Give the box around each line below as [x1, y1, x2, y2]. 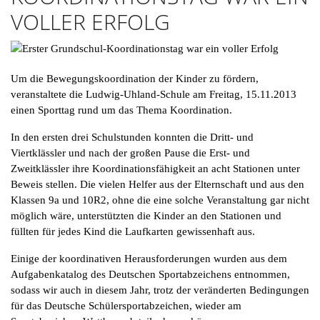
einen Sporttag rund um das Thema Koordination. [11, 104, 232, 116]
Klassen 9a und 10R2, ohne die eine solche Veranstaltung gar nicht [11, 194, 309, 206]
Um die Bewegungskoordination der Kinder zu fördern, [11, 72, 259, 84]
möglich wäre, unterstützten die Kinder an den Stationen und [11, 209, 281, 221]
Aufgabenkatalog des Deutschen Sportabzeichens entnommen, [11, 268, 290, 280]
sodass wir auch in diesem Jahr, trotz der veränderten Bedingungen [11, 284, 309, 296]
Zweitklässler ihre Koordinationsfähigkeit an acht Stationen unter [11, 162, 300, 174]
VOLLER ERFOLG [11, 6, 170, 36]
